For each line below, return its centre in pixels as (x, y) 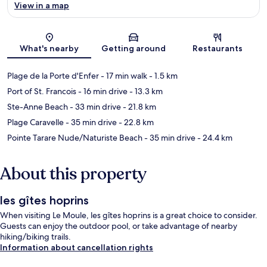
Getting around (133, 49)
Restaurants (218, 49)
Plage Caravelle (35, 122)
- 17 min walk (123, 76)
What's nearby (49, 49)
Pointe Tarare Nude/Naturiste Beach (75, 138)
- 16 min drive (102, 91)
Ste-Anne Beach (38, 107)
